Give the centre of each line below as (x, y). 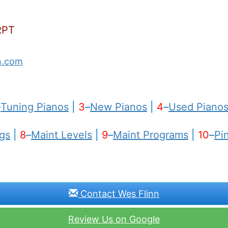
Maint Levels (62, 135)
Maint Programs (151, 135)
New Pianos (119, 107)
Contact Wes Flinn (119, 193)
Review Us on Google (114, 219)
